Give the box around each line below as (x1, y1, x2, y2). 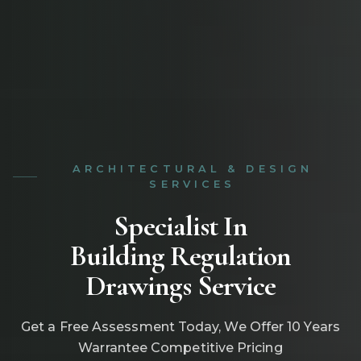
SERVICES (149, 178, 236, 191)
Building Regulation (69, 239, 292, 274)
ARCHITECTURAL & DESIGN (72, 163, 313, 176)
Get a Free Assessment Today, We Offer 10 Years (21, 319, 340, 335)
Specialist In (114, 209, 247, 244)
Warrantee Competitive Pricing (78, 340, 283, 356)
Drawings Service (85, 268, 276, 304)
